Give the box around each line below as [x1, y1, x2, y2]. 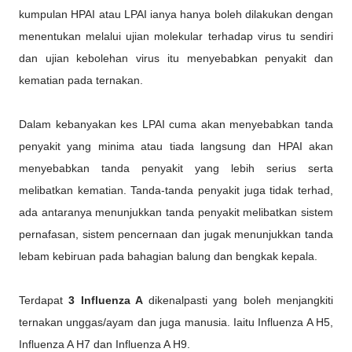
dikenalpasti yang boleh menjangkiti [148, 294, 334, 306]
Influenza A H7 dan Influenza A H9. [19, 338, 190, 350]
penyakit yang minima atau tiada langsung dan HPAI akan [19, 140, 333, 152]
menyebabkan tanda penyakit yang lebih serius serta [19, 162, 333, 174]
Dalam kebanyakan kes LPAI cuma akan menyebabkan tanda [19, 118, 333, 130]
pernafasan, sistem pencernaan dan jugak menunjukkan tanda [19, 228, 333, 240]
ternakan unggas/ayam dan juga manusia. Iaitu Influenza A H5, [19, 316, 333, 328]
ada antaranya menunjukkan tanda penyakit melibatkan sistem [19, 206, 333, 218]
